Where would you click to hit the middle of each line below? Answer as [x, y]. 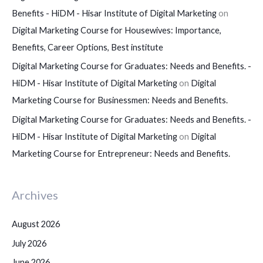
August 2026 [36, 224]
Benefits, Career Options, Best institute [87, 47]
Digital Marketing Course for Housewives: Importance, [117, 30]
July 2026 [29, 243]
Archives [35, 195]
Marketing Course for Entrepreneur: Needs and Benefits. [121, 154]
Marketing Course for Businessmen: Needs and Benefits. [120, 100]
